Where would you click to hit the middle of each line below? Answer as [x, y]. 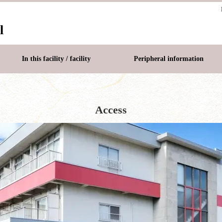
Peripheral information [169, 59]
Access [111, 110]
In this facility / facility [56, 59]
